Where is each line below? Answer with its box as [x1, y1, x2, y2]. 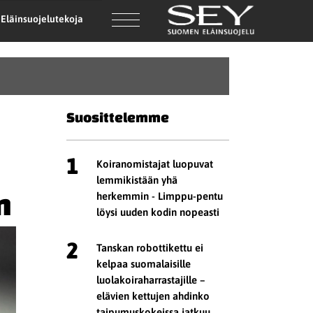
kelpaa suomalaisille [96, 258, 191, 270]
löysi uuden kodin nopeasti [96, 205, 220, 218]
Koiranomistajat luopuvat [96, 157, 214, 170]
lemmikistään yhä [96, 173, 178, 186]
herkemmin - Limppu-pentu [96, 189, 224, 202]
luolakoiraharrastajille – [96, 274, 206, 286]
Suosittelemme [66, 109, 170, 125]
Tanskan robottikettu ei [96, 242, 204, 254]
